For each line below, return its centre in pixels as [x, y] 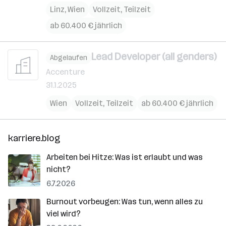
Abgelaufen [69, 58]
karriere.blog [34, 138]
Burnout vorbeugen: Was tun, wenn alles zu [125, 201]
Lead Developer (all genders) [154, 56]
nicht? [59, 169]
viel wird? [64, 213]
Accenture [65, 72]
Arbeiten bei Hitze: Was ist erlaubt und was [125, 157]
